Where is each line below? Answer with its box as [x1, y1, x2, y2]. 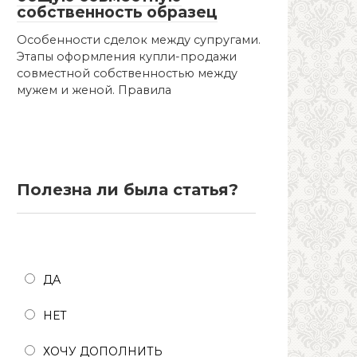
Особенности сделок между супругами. [17, 32, 261, 47]
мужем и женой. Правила [17, 82, 171, 97]
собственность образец [17, 2, 218, 22]
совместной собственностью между [17, 65, 237, 80]
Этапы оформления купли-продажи [17, 49, 237, 64]
